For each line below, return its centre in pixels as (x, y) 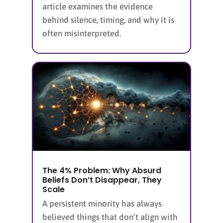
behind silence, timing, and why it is (108, 20)
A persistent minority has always (102, 203)
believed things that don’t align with (110, 217)
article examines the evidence (98, 6)
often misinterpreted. (82, 33)
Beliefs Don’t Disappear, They (102, 180)
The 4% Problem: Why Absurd (102, 170)
